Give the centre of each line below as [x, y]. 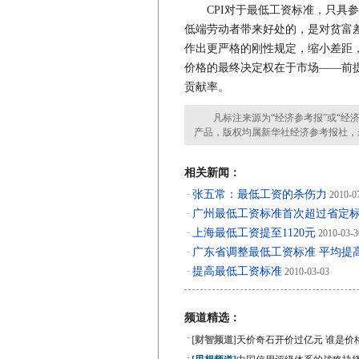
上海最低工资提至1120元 [254, 233]
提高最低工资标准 [237, 271]
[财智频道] [214, 340]
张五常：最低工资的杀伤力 [260, 194]
